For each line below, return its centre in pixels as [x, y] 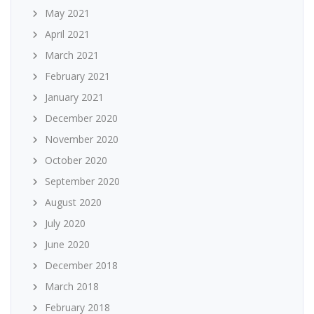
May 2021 [67, 13]
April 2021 [67, 34]
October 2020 [76, 161]
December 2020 [81, 118]
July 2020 [65, 224]
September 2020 [82, 182]
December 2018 [81, 266]
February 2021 [77, 76]
